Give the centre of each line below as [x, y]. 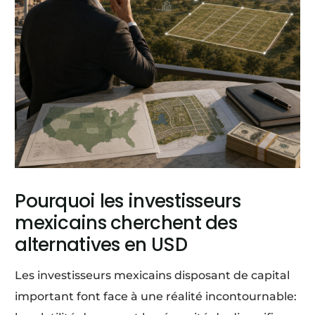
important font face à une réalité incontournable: [156, 296]
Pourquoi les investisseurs [128, 201]
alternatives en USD [101, 244]
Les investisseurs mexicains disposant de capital [153, 275]
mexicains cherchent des [126, 223]
